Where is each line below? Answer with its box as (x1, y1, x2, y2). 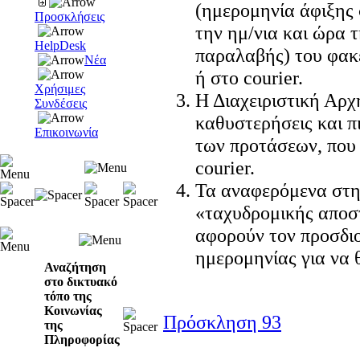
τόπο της (44, 289, 92, 303)
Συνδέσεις (35, 96, 87, 110)
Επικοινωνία (35, 125, 98, 139)
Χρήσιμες (35, 82, 85, 96)
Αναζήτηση (44, 260, 106, 274)
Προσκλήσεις (35, 10, 104, 23)
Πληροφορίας (44, 333, 120, 346)
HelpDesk (35, 39, 86, 52)
